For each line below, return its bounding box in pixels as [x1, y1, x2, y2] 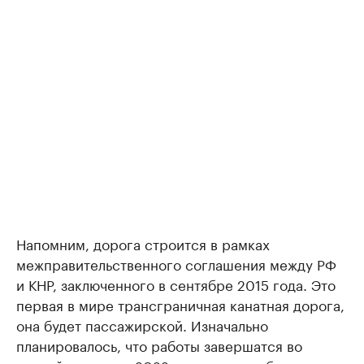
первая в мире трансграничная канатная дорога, [16, 292, 344, 314]
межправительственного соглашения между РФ [16, 252, 336, 274]
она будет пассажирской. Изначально [16, 313, 268, 335]
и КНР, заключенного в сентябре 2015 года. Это [16, 272, 336, 294]
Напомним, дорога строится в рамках [16, 232, 270, 253]
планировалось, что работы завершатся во [16, 333, 302, 355]
